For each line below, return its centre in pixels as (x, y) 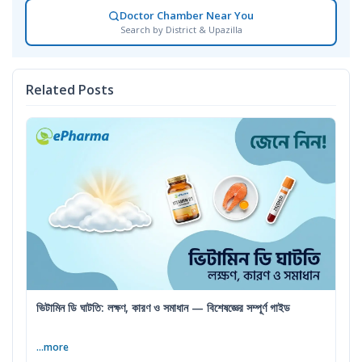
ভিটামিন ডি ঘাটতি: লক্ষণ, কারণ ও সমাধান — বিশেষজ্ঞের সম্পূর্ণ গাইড (163, 308)
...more (53, 347)
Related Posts (70, 90)
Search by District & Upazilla (181, 30)
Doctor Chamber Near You (187, 16)
